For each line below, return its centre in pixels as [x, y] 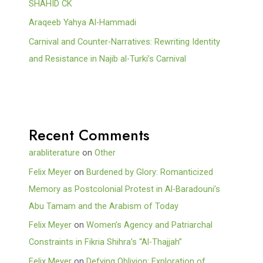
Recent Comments [89, 135]
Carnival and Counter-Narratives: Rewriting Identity [125, 41]
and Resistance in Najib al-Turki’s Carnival [108, 58]
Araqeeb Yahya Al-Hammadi [83, 23]
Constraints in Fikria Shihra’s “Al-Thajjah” [106, 242]
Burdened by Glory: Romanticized [150, 172]
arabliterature [55, 153]
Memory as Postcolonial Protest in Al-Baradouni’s [125, 189]
